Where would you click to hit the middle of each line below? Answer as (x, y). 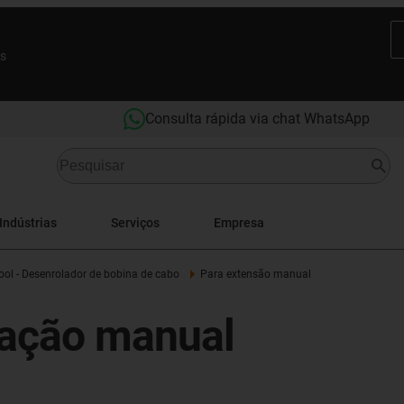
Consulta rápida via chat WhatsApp (257, 119)
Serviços (135, 222)
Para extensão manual (255, 274)
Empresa (239, 222)
